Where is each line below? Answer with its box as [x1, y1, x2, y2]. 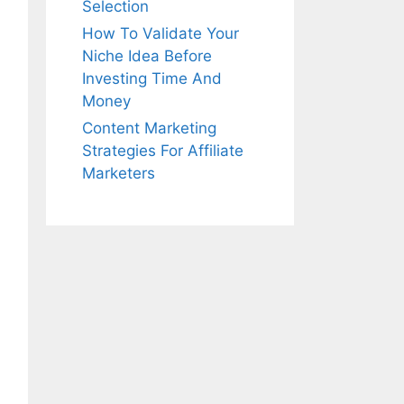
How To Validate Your [82, 24, 239, 42]
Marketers [82, 164, 155, 182]
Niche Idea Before [82, 47, 212, 65]
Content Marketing [82, 119, 216, 137]
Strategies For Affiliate [82, 142, 243, 160]
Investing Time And [82, 69, 222, 87]
